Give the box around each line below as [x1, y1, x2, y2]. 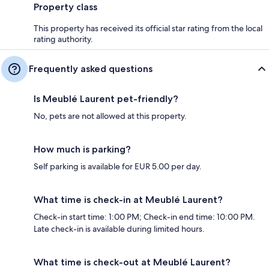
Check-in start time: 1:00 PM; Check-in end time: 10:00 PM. [34, 211, 255, 223]
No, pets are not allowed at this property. [34, 110, 187, 122]
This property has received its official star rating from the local [34, 23, 262, 34]
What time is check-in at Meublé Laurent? [34, 194, 223, 206]
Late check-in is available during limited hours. [34, 223, 205, 235]
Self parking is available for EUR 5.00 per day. [34, 161, 202, 172]
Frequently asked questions [29, 63, 153, 75]
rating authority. [34, 34, 93, 45]
